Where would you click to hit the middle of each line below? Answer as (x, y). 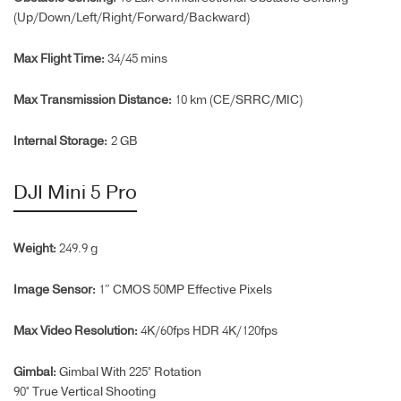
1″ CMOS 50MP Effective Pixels (185, 290)
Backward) (219, 18)
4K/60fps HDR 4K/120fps (209, 332)
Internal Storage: (60, 142)
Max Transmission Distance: (94, 101)
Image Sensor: (56, 290)
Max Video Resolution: (77, 332)
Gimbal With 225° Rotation (130, 373)
